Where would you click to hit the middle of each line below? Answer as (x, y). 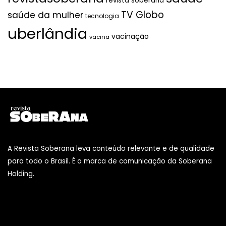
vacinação (130, 37)
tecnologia (102, 16)
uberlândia (47, 34)
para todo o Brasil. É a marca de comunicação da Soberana (110, 161)
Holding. (21, 174)
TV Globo (143, 15)
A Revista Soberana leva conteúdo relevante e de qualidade (111, 148)
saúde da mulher (45, 15)
